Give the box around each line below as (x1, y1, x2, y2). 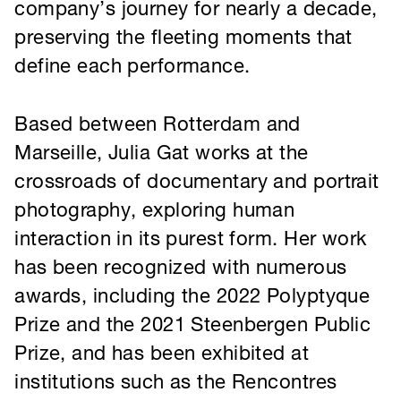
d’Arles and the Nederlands (13, 245, 244, 269)
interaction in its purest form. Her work (13, 86, 339, 109)
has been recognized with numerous (13, 113, 321, 136)
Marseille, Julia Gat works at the (13, 6, 286, 30)
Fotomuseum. (13, 271, 131, 294)
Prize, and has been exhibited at (13, 192, 286, 215)
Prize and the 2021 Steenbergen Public (13, 166, 343, 189)
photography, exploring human (13, 60, 273, 83)
